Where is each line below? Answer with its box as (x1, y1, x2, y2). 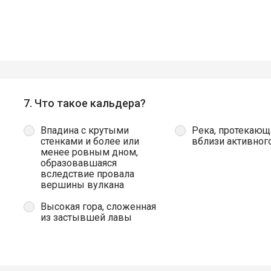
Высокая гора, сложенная (41, 201, 156, 213)
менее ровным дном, (41, 146, 138, 158)
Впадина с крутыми (41, 125, 129, 137)
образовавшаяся (41, 157, 117, 169)
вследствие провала (41, 168, 134, 180)
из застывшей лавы (41, 212, 132, 224)
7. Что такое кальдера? (24, 97, 146, 110)
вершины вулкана (41, 179, 124, 191)
